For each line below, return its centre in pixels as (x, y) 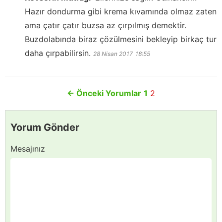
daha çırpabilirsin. (58, 53)
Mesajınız (28, 148)
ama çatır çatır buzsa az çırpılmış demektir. (106, 25)
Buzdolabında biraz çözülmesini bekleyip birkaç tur (121, 39)
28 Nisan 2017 (113, 54)
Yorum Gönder (45, 127)
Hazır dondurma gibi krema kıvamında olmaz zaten (121, 11)
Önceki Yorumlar (108, 93)
